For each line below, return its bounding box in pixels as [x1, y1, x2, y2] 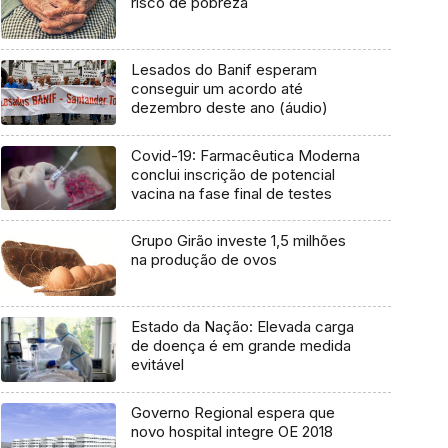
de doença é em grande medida [130, 336, 351, 356]
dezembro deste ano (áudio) [130, 98, 328, 118]
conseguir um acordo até [130, 79, 303, 99]
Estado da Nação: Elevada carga [130, 317, 354, 337]
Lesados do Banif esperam [130, 60, 317, 80]
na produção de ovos [130, 250, 277, 270]
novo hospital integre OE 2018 [130, 421, 333, 441]
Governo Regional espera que [130, 402, 335, 422]
